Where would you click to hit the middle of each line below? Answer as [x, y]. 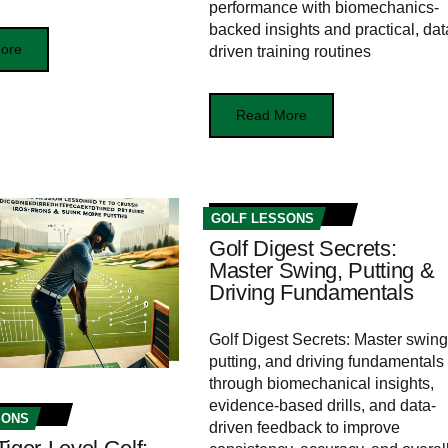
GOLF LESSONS [262, 219]
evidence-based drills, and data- [322, 406]
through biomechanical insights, [321, 384]
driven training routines [289, 52]
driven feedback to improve [304, 428]
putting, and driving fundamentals [326, 362]
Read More [271, 115]
